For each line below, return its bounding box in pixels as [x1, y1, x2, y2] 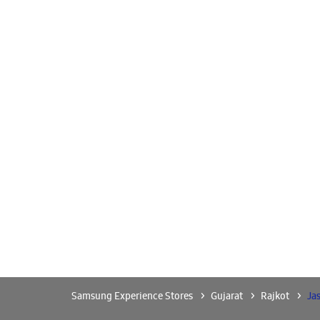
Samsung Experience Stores [71, 289, 195, 302]
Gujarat [210, 289, 243, 302]
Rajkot [260, 289, 289, 302]
